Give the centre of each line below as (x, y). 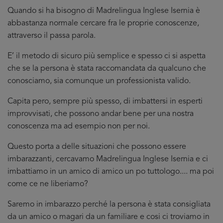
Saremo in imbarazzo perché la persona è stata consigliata (109, 205)
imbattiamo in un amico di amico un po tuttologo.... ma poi (111, 172)
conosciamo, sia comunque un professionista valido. (99, 81)
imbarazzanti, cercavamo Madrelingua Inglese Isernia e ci (108, 159)
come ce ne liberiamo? (48, 184)
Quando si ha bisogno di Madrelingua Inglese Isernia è (104, 11)
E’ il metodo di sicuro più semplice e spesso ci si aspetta (107, 56)
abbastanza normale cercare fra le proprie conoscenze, (103, 23)
